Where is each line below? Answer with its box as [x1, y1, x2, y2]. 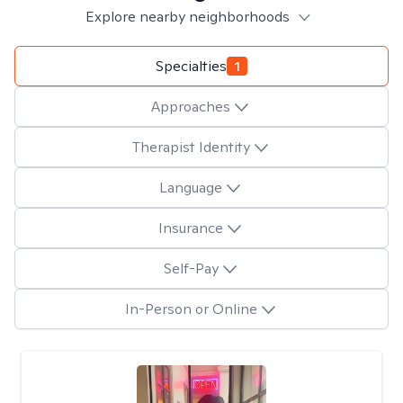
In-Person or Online [124, 299, 257, 318]
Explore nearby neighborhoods [85, 7, 290, 26]
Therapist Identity [131, 137, 250, 157]
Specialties [156, 56, 227, 76]
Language [159, 177, 222, 197]
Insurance [158, 218, 223, 237]
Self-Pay [163, 258, 219, 278]
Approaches [151, 96, 230, 116]
